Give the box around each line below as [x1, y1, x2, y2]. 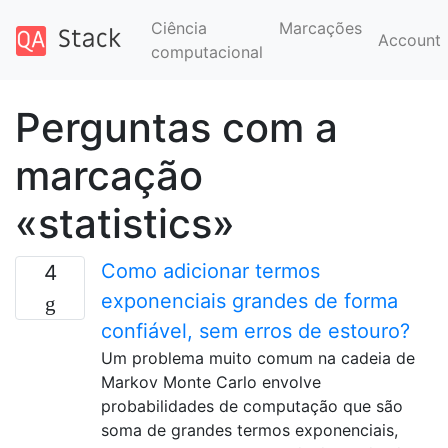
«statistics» [15, 199, 235, 248]
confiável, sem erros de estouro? [101, 319, 410, 343]
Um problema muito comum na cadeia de [101, 348, 415, 368]
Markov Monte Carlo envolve [101, 372, 321, 392]
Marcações [278, 18, 362, 38]
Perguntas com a [15, 103, 338, 152]
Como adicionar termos [101, 259, 320, 283]
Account [377, 30, 446, 50]
